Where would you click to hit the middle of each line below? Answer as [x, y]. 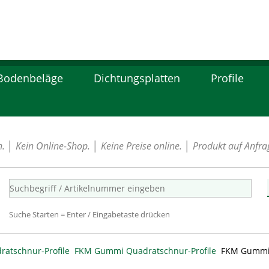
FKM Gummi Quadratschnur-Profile [145, 251]
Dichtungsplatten [137, 78]
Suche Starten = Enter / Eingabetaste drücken [89, 214]
